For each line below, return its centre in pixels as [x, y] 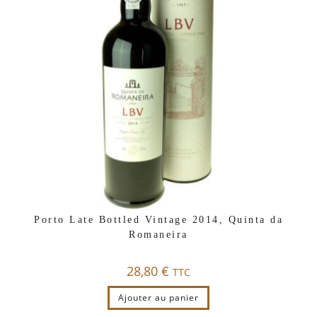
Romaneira [158, 234]
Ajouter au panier [158, 297]
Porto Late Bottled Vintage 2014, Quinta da [158, 219]
